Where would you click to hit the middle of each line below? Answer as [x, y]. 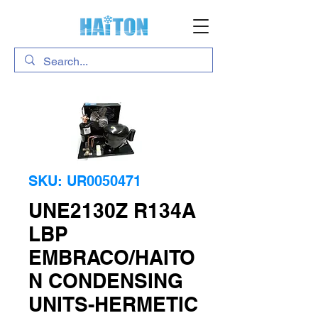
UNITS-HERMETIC [113, 304]
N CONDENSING [106, 281]
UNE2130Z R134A [112, 210]
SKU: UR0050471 [85, 181]
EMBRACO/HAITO [112, 257]
